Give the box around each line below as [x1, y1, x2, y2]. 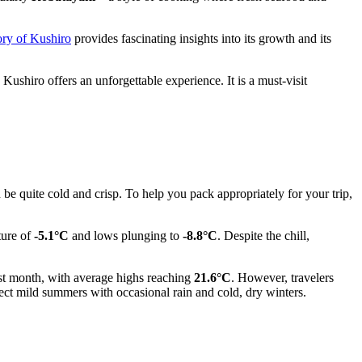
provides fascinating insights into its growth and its [71, 32, 331, 46]
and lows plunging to [69, 229, 183, 243]
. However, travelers [231, 271, 334, 285]
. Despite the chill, [217, 229, 309, 243]
